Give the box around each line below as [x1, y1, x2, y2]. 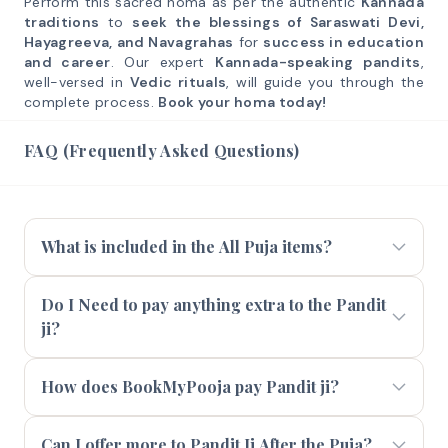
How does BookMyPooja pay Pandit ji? [41, 376, 339, 397]
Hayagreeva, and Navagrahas [24, 33, 234, 51]
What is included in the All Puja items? [41, 236, 332, 257]
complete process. [24, 93, 159, 111]
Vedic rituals [129, 73, 227, 91]
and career [24, 53, 111, 71]
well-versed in [24, 73, 130, 91]
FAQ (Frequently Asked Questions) [24, 140, 300, 161]
